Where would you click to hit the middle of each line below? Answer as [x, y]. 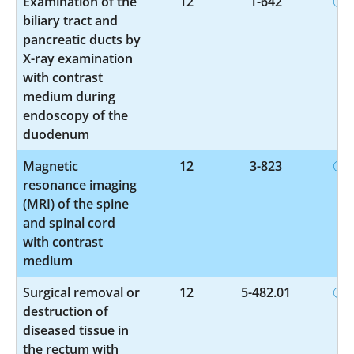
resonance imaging [80, 185]
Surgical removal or [81, 292]
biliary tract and [70, 20]
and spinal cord [69, 222]
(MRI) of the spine [76, 203]
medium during [69, 96]
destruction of [66, 311]
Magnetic [51, 166]
